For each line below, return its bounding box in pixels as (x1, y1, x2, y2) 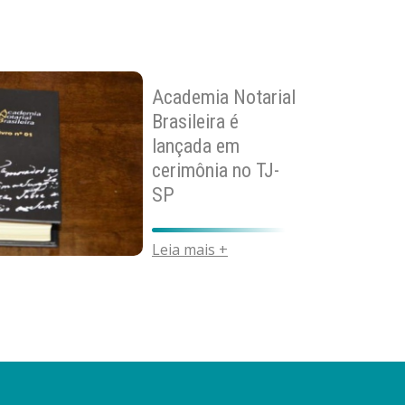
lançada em (152, 134, 240, 157)
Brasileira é (152, 109, 239, 133)
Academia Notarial (152, 85, 296, 108)
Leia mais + (152, 239, 228, 259)
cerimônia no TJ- (152, 158, 279, 182)
